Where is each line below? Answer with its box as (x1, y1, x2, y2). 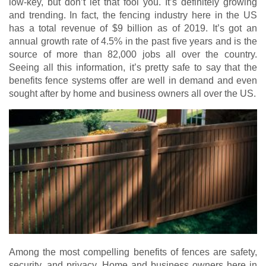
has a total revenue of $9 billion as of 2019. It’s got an (9, 23, 257, 33)
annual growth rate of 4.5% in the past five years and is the (9, 36, 257, 46)
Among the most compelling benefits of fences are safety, (9, 247, 257, 258)
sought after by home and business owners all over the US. (9, 88, 256, 99)
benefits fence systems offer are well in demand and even (9, 75, 257, 85)
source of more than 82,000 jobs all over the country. (9, 49, 257, 59)
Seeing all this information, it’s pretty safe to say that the (9, 62, 257, 72)
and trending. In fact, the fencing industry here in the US (9, 10, 257, 20)
